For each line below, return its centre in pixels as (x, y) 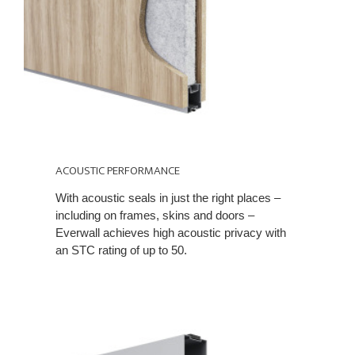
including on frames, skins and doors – (155, 215)
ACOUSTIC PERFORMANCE (118, 170)
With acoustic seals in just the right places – (168, 197)
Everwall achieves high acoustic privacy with (171, 232)
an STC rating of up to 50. (121, 250)
